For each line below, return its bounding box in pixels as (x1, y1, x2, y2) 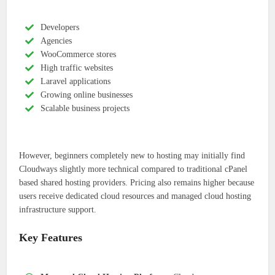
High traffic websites (41, 63, 114, 73)
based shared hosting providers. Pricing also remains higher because (19, 178, 255, 188)
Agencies (41, 36, 72, 46)
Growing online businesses (41, 90, 133, 100)
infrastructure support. (19, 205, 97, 215)
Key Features (19, 231, 83, 244)
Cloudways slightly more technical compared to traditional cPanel (19, 165, 248, 174)
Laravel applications (41, 77, 111, 87)
